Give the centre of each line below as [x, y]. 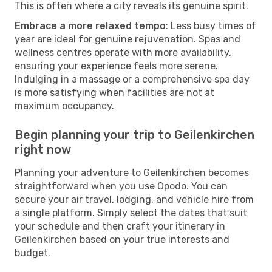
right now [43, 149]
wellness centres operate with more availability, [123, 52]
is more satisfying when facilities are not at [114, 92]
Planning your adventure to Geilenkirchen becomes [132, 172]
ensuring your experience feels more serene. [116, 66]
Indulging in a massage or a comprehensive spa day [132, 79]
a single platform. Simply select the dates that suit [131, 212]
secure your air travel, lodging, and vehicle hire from [134, 199]
